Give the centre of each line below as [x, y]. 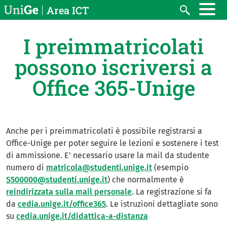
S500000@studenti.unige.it [57, 179]
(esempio [170, 167]
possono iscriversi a [113, 67]
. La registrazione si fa [172, 192]
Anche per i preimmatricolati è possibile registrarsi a [104, 131]
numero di [26, 167]
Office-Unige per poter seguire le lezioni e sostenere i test [112, 143]
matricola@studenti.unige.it [99, 167]
